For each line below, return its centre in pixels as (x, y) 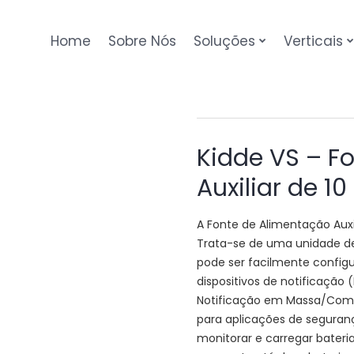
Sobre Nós (142, 41)
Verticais (313, 41)
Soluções (224, 41)
